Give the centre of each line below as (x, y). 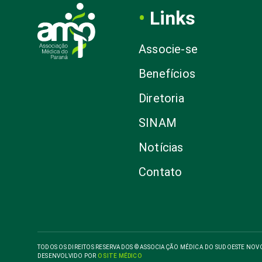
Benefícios (167, 74)
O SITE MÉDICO (119, 256)
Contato (161, 172)
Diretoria (161, 98)
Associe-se (168, 49)
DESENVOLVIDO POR (68, 256)
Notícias (161, 147)
